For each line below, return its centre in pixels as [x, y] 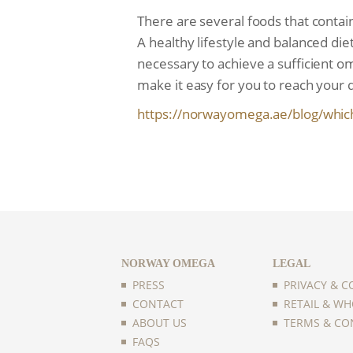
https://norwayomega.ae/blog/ [230, 114]
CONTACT [158, 304]
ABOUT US [160, 323]
